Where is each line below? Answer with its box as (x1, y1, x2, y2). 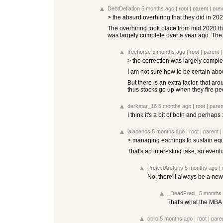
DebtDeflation (108, 5, 140, 11)
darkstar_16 (127, 103, 157, 109)
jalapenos (127, 128, 150, 134)
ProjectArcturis (147, 165, 183, 171)
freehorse (127, 49, 151, 55)
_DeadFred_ (167, 190, 198, 196)
